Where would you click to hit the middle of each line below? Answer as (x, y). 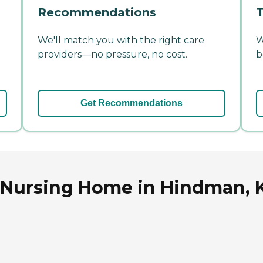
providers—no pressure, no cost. (112, 54)
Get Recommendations (131, 103)
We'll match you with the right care (121, 40)
